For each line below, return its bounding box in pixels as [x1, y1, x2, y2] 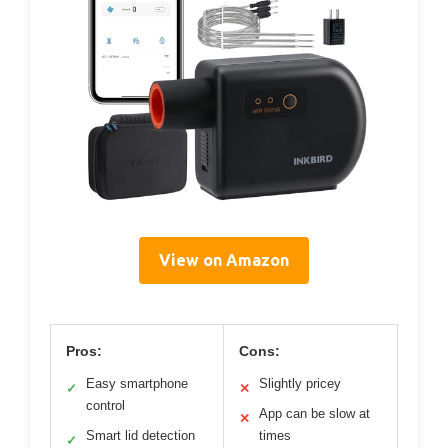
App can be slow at [259, 406, 370, 422]
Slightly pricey [259, 376, 341, 392]
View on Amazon [159, 251, 289, 270]
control [86, 398, 125, 414]
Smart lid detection [86, 428, 195, 444]
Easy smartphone [86, 376, 188, 392]
